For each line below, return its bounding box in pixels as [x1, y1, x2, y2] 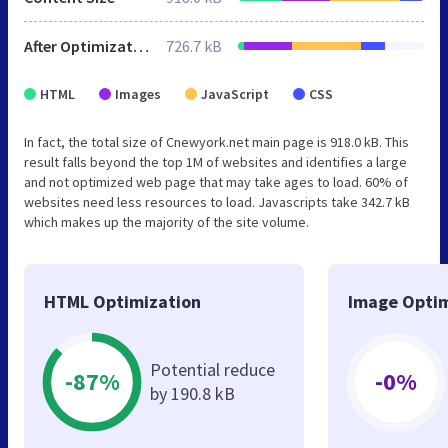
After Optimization [133, 35, 149, 56]
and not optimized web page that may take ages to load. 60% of [24, 172, 408, 191]
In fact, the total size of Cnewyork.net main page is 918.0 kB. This [24, 132, 409, 151]
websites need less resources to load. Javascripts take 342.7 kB [24, 192, 410, 211]
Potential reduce [150, 357, 275, 381]
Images [115, 84, 161, 103]
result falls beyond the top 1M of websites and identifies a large [24, 152, 407, 171]
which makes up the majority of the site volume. [24, 212, 309, 231]
